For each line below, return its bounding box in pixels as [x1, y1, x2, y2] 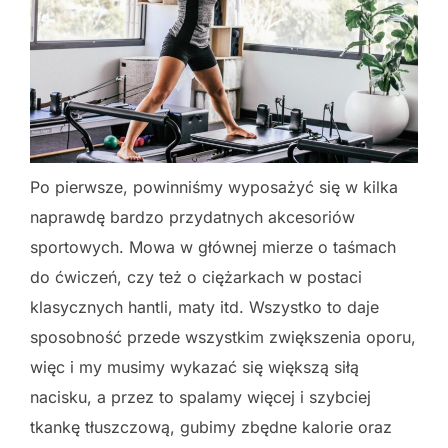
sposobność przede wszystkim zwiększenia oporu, [30, 326, 416, 347]
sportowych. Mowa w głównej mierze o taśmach [30, 236, 396, 257]
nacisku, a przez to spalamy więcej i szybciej [30, 386, 371, 407]
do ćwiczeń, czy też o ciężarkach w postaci [30, 266, 362, 287]
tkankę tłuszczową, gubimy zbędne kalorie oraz [30, 416, 392, 437]
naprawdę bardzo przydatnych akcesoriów [30, 206, 355, 227]
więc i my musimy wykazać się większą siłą [30, 356, 359, 377]
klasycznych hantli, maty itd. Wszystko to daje [30, 296, 379, 317]
